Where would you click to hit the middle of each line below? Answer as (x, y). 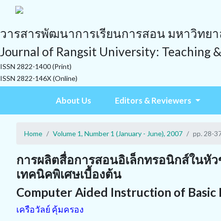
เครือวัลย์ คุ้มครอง (50, 209)
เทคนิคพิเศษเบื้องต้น (69, 174)
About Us (74, 100)
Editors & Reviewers (154, 100)
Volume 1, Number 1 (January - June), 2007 (118, 133)
